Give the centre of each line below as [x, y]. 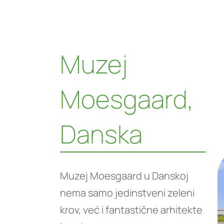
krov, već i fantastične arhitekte [131, 210]
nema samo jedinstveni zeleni [127, 193]
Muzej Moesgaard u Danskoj [124, 176]
